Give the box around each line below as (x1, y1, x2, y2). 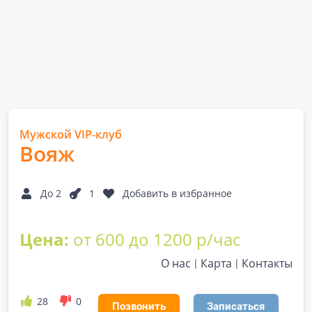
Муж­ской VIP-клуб (19, 127, 122, 142)
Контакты (242, 256, 292, 271)
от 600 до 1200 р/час (73, 228, 240, 251)
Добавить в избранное (123, 187, 232, 200)
